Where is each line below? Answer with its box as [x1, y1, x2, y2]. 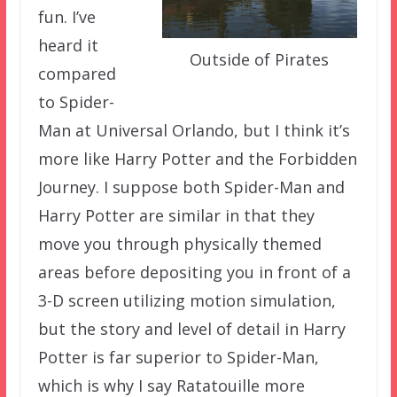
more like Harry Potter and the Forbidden [37, 147, 357, 169]
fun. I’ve [37, 5, 96, 27]
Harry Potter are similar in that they [37, 204, 315, 226]
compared [37, 62, 116, 84]
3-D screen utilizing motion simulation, [37, 289, 336, 311]
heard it [37, 34, 98, 56]
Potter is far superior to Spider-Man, [37, 346, 319, 368]
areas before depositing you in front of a [37, 261, 351, 283]
